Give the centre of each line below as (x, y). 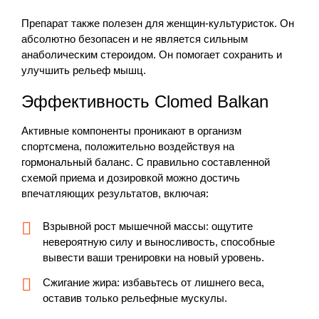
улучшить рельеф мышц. (84, 70)
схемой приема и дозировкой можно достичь (131, 177)
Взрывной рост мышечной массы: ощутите (148, 226)
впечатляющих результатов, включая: (115, 193)
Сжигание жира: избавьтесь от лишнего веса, (153, 282)
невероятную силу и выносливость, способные (159, 241)
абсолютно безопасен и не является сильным (135, 38)
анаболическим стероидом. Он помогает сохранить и (152, 54)
